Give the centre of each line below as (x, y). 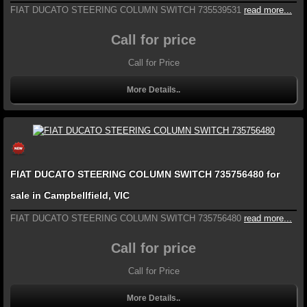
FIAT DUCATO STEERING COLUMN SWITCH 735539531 (126, 10)
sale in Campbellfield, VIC (70, 195)
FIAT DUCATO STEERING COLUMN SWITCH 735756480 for (138, 174)
